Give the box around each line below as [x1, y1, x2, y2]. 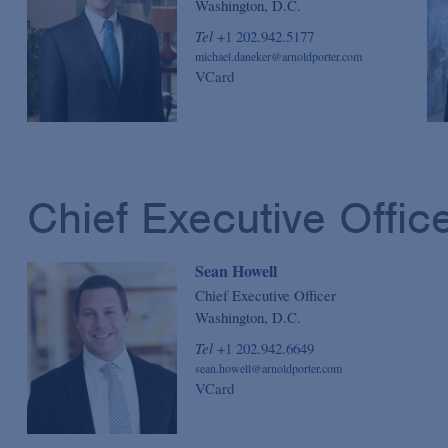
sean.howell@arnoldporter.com [195, 360, 342, 377]
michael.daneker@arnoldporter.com [195, 48, 362, 65]
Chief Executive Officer [195, 285, 336, 306]
